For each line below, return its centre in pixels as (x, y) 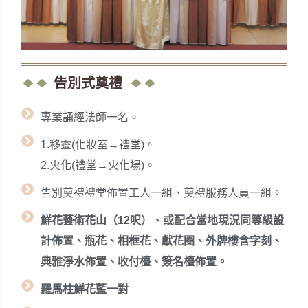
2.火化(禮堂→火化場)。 (98, 166)
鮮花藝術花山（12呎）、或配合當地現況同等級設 (162, 221)
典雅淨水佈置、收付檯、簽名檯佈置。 (134, 262)
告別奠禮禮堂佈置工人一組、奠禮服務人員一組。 (161, 193)
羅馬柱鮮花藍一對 (84, 289)
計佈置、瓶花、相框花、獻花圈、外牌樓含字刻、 (161, 241)
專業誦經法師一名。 (90, 118)
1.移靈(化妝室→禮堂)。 (98, 145)
